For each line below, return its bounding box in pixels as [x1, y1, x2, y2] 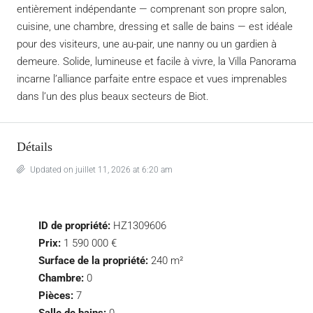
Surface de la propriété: [38, 254, 148, 267]
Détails [17, 140, 52, 154]
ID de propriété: [38, 219, 110, 232]
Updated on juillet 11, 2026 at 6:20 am [28, 165, 173, 175]
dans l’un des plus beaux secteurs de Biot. [17, 90, 209, 103]
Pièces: [38, 289, 73, 302]
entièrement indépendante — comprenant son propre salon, [17, 3, 286, 15]
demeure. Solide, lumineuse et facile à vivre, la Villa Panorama [17, 55, 296, 68]
